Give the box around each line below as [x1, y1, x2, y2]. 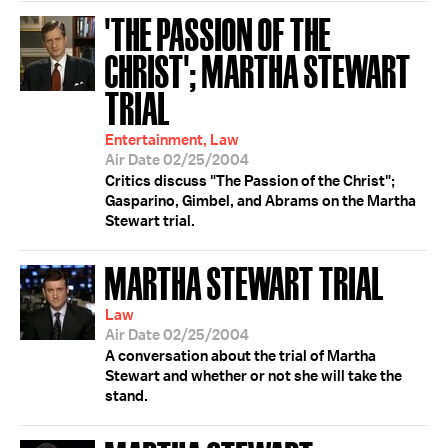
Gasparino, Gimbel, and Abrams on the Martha [105, 191, 416, 211]
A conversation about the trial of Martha [105, 346, 376, 366]
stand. [105, 386, 148, 406]
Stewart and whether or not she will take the [105, 366, 402, 386]
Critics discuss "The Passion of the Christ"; [105, 171, 395, 191]
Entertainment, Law [105, 130, 239, 150]
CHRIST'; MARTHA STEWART [105, 46, 411, 93]
